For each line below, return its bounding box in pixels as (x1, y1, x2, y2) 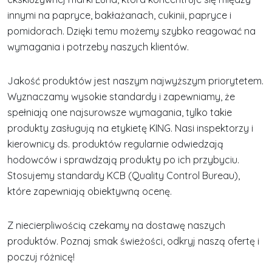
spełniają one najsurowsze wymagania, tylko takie (7, 106, 232, 118)
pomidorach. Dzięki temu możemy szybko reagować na (7, 25, 256, 37)
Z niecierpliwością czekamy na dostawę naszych (7, 219, 225, 231)
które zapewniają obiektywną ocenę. (7, 185, 174, 197)
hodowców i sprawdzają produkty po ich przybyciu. (7, 154, 239, 166)
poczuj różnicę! (7, 251, 75, 263)
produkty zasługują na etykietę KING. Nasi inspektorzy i (7, 122, 253, 134)
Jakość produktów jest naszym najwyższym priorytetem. (7, 75, 263, 87)
